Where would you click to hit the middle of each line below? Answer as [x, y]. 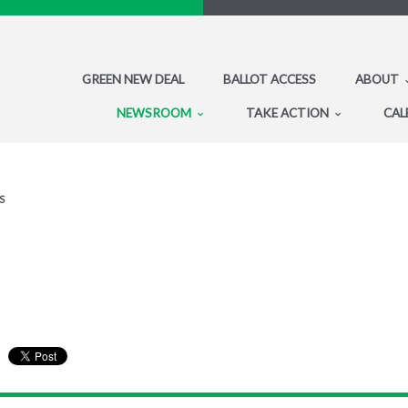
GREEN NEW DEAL [133, 79]
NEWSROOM [155, 112]
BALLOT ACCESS [270, 79]
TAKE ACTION [289, 112]
